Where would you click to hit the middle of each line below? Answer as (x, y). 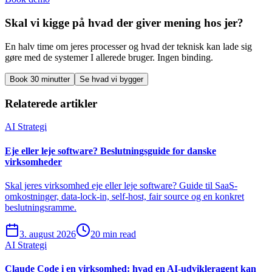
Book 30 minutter (40, 79)
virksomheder (33, 161)
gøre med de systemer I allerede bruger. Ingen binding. (109, 57)
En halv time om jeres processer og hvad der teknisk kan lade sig (128, 46)
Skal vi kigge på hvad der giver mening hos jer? (124, 23)
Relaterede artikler (51, 103)
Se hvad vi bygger (111, 79)
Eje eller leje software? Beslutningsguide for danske (110, 151)
